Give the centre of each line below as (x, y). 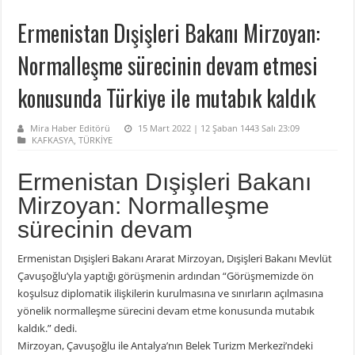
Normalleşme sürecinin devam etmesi (168, 66)
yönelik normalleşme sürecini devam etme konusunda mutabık (166, 311)
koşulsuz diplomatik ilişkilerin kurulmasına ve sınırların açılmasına (171, 294)
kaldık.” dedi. (48, 328)
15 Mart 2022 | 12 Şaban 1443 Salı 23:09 (219, 128)
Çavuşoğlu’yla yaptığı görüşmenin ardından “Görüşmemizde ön (166, 276)
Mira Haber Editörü (71, 128)
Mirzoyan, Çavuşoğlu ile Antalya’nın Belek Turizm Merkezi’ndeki (166, 346)
